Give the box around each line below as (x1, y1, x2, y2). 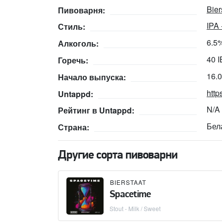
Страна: (58, 121, 89, 133)
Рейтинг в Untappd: (58, 105, 134, 116)
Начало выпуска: (58, 71, 126, 83)
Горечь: (58, 55, 88, 66)
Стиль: (58, 21, 85, 33)
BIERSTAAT (110, 178, 146, 187)
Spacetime (110, 190, 151, 200)
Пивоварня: (58, 4, 105, 16)
